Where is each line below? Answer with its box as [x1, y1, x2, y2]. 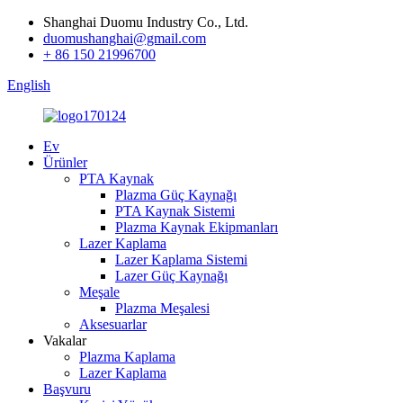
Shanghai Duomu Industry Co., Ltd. [43, 14, 248, 30]
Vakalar [43, 333, 86, 348]
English [7, 77, 50, 93]
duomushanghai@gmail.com [43, 31, 206, 46]
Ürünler [43, 155, 87, 170]
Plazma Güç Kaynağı [115, 187, 237, 202]
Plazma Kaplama [79, 349, 175, 364]
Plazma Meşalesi [115, 300, 210, 316]
